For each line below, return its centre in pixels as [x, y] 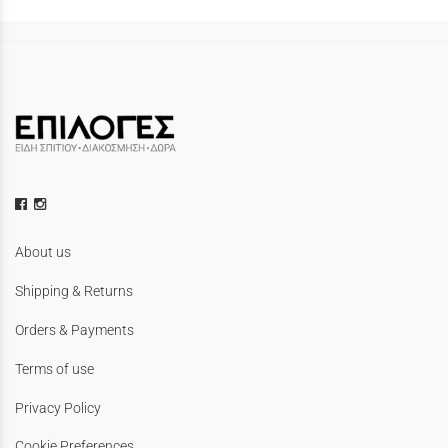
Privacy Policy [58, 407]
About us [43, 252]
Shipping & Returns [74, 291]
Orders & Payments [74, 329]
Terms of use [54, 368]
